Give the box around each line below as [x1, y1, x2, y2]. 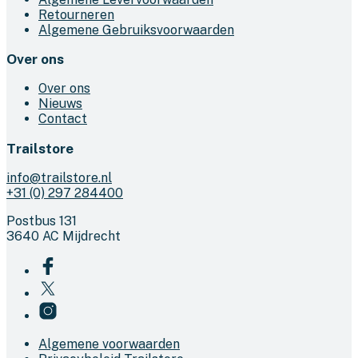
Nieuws [38, 96, 82, 112]
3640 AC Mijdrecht [6, 228, 121, 244]
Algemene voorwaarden [38, 336, 180, 352]
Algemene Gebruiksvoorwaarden [38, 22, 234, 38]
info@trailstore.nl [6, 169, 112, 185]
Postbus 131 [6, 213, 77, 229]
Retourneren [38, 6, 114, 22]
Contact [38, 111, 87, 127]
